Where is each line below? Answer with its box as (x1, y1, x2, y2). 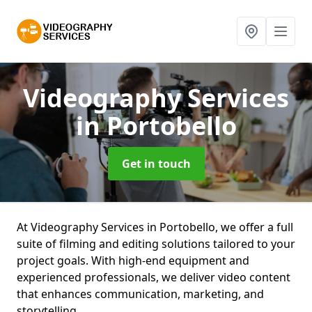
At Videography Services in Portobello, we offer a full (17, 219, 293, 235)
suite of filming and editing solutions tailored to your (17, 236, 295, 251)
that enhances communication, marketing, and (17, 286, 264, 302)
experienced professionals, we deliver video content (17, 270, 290, 285)
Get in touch (121, 156, 191, 171)
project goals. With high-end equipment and (17, 253, 249, 268)
